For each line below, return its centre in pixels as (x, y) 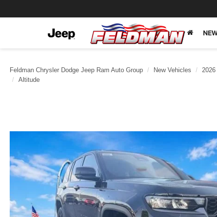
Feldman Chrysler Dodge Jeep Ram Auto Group (76, 70)
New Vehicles (172, 70)
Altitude (29, 80)
